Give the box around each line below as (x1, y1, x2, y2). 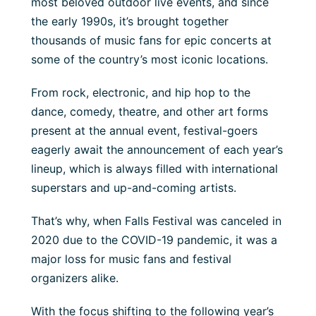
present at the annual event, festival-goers (31, 123, 257, 138)
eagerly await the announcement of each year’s (31, 142, 283, 157)
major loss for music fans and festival (31, 252, 231, 267)
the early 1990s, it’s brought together (31, 14, 229, 29)
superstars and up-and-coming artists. (31, 181, 236, 195)
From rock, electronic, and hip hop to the (31, 85, 250, 100)
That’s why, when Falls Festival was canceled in (31, 214, 281, 229)
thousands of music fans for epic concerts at (31, 33, 272, 48)
